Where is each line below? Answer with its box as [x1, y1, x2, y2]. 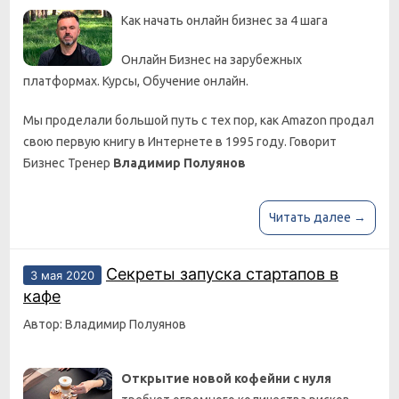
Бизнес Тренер [23, 156, 113, 170]
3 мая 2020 [30, 268, 94, 282]
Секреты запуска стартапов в [106, 265, 338, 283]
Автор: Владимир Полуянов [23, 317, 186, 331]
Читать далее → [269, 210, 366, 224]
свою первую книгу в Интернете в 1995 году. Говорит [23, 134, 337, 149]
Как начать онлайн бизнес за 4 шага [121, 13, 328, 28]
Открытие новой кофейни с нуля [121, 371, 331, 386]
